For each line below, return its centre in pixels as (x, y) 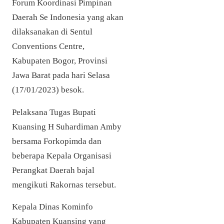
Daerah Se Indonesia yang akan (68, 17)
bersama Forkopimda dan (57, 141)
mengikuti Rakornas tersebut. (64, 184)
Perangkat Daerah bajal (53, 170)
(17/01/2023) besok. (48, 90)
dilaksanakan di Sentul (52, 32)
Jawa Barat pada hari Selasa (61, 75)
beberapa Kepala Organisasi (62, 155)
